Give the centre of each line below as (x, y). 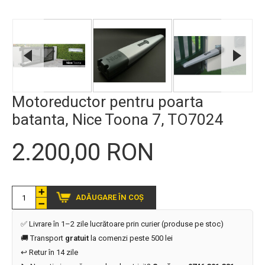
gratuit (77, 238)
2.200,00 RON (83, 152)
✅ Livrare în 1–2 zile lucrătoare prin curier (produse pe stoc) (122, 224)
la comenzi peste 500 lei (131, 238)
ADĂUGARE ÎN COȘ (110, 197)
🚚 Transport (43, 238)
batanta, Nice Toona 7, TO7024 (118, 119)
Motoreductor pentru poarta (108, 102)
